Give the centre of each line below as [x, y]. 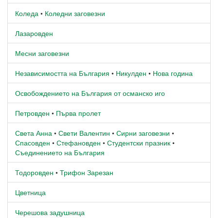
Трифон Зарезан [87, 172]
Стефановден [79, 142]
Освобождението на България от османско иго [90, 93]
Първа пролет [78, 113]
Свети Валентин [84, 133]
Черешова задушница [50, 212]
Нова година [173, 73]
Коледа [27, 13]
